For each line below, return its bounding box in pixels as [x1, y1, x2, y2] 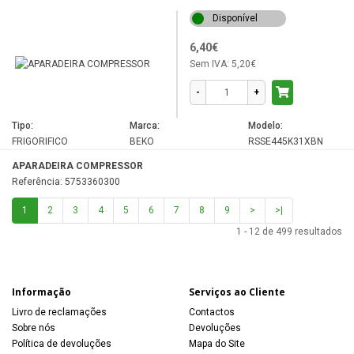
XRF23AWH [34, 6, 84, 18]
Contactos [189, 306, 235, 318]
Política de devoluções [12, 337, 111, 349]
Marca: [130, 119, 160, 131]
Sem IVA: [190, 58, 229, 70]
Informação [12, 284, 71, 299]
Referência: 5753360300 [12, 175, 120, 187]
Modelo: [247, 119, 283, 131]
